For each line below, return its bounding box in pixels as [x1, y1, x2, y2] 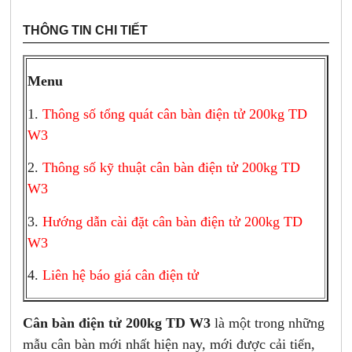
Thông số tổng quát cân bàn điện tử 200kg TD [42, 105, 308, 122]
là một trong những [211, 315, 325, 332]
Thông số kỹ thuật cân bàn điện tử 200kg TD [42, 159, 301, 176]
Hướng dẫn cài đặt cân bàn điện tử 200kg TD [42, 213, 303, 229]
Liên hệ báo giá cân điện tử [42, 267, 200, 284]
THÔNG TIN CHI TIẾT [23, 24, 148, 38]
